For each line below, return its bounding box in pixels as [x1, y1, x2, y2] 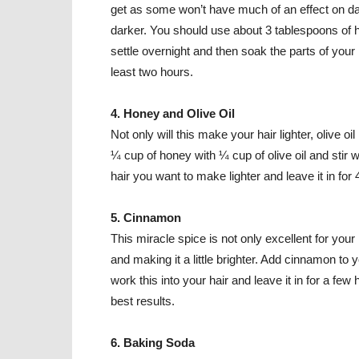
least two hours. [111, 65, 193, 79]
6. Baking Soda [111, 336, 195, 349]
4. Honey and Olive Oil [111, 107, 235, 120]
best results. [111, 294, 175, 308]
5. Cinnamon [111, 211, 181, 224]
